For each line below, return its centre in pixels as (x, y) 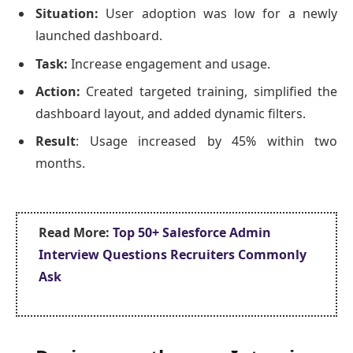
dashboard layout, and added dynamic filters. (171, 113)
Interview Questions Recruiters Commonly (173, 255)
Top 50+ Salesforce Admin (192, 233)
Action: (58, 91)
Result (56, 141)
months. (60, 163)
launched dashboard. (99, 36)
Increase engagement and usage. (169, 63)
